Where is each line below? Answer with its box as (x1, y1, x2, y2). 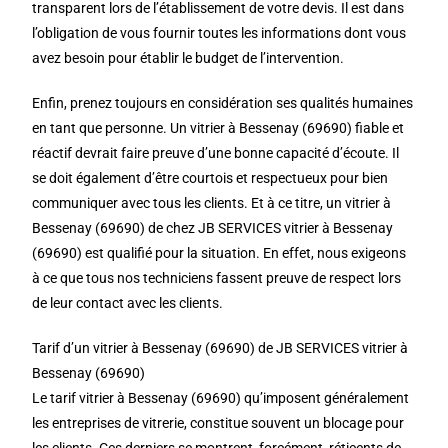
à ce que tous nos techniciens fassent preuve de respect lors (32, 270, 402, 286)
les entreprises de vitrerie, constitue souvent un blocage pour (32, 415, 405, 431)
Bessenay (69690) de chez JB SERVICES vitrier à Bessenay (32, 220, 394, 236)
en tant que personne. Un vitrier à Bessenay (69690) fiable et (32, 120, 405, 136)
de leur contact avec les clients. (32, 295, 224, 311)
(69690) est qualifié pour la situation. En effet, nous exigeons (32, 245, 407, 261)
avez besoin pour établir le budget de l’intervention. (32, 50, 345, 66)
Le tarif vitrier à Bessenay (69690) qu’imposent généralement (32, 390, 410, 406)
